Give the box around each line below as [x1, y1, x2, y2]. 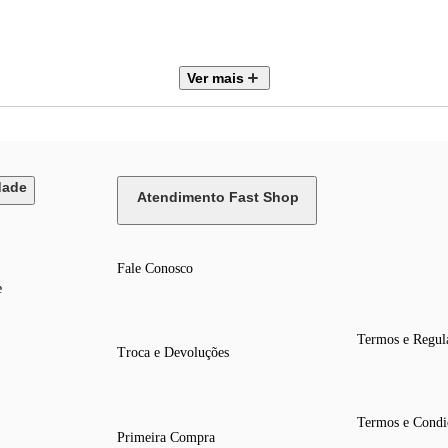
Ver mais [186, 70, 244, 87]
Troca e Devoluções [117, 345, 230, 361]
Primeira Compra [117, 429, 216, 445]
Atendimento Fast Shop [137, 189, 300, 206]
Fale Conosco [117, 261, 194, 277]
